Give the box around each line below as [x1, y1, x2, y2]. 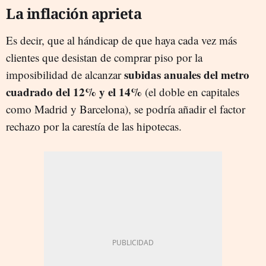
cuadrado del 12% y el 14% [6, 83, 142, 100]
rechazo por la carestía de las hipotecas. [6, 118, 182, 134]
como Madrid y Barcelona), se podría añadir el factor [6, 101, 245, 116]
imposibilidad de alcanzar [6, 66, 124, 82]
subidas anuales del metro [124, 66, 249, 83]
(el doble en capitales [142, 84, 239, 99]
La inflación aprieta [6, 3, 141, 23]
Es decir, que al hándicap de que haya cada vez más [6, 32, 237, 47]
